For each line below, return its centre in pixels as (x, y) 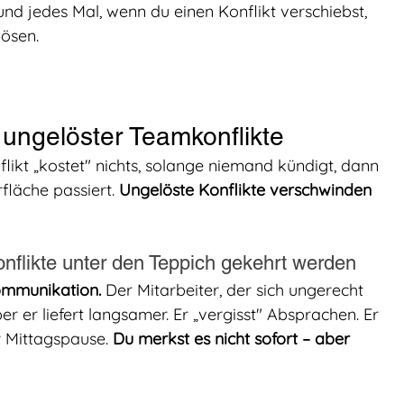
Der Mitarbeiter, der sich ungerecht (234, 290)
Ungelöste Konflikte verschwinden (248, 190)
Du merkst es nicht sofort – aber (234, 339)
